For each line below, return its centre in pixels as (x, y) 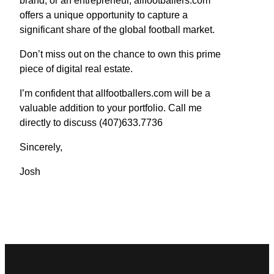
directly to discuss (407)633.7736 (91, 122)
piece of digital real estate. (76, 68)
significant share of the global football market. (117, 29)
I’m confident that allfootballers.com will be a (115, 93)
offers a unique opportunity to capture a (104, 15)
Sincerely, (41, 147)
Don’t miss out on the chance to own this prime (120, 54)
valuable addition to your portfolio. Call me (111, 108)
